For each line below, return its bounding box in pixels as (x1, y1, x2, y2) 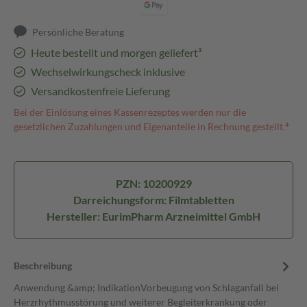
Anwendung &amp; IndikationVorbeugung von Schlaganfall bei (14, 282, 279, 293)
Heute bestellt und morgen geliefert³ (30, 46, 201, 59)
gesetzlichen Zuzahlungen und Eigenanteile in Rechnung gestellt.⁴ (14, 121, 289, 132)
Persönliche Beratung (32, 26, 125, 38)
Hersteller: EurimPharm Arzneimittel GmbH (47, 210, 260, 223)
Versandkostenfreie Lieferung (30, 84, 170, 97)
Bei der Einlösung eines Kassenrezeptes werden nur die (14, 106, 246, 118)
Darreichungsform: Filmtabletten (73, 193, 234, 206)
